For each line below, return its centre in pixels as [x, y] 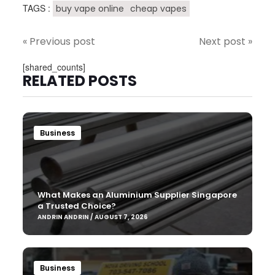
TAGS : [37, 8]
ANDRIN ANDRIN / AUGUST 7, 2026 [92, 217]
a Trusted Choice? [76, 206]
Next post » [225, 42]
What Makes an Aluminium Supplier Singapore [137, 195]
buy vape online [90, 9]
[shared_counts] [54, 67]
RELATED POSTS [80, 81]
